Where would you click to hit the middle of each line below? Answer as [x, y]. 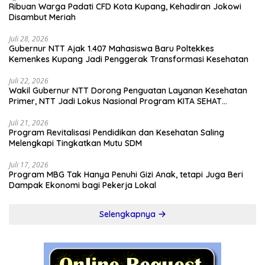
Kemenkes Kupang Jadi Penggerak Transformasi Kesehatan [129, 59]
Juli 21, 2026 [29, 123]
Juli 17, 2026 [29, 165]
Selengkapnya [128, 214]
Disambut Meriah [42, 17]
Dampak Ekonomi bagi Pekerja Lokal [83, 185]
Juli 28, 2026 [29, 39]
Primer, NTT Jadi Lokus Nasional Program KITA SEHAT [115, 101]
